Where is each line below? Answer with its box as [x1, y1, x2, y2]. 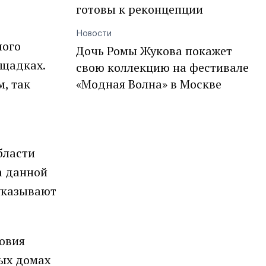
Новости [76, 30, 112, 38]
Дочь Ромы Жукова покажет [76, 43, 232, 59]
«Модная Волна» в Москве [76, 76, 221, 92]
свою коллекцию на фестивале [76, 59, 249, 75]
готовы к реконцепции [76, 1, 203, 17]
